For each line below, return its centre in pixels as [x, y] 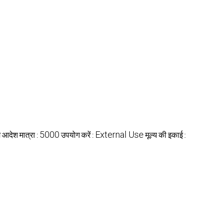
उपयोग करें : [78, 135]
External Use [119, 134]
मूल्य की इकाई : [166, 135]
